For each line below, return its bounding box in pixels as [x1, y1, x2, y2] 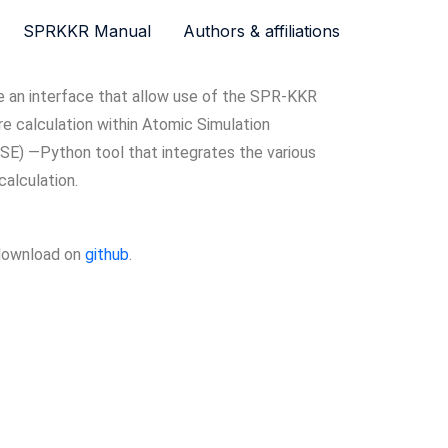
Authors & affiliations [183, 21, 340, 41]
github [85, 244, 129, 264]
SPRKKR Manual [23, 21, 151, 41]
